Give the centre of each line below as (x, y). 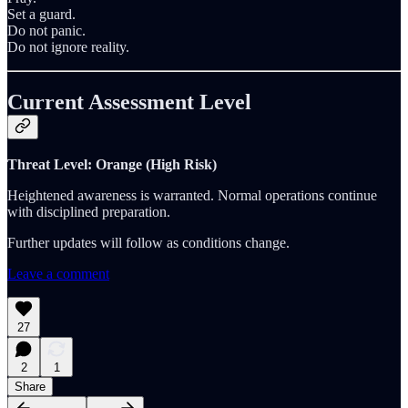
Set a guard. (41, 14)
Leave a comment (58, 274)
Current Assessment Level (129, 102)
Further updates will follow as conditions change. (148, 243)
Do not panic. (46, 30)
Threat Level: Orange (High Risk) (112, 165)
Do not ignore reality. (68, 46)
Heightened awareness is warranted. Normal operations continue (192, 196)
